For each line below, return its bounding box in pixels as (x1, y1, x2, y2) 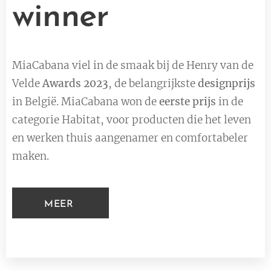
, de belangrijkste (108, 77, 198, 91)
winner (12, 1, 119, 35)
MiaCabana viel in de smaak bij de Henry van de (12, 59, 253, 73)
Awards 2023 (42, 77, 108, 91)
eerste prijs (159, 95, 216, 109)
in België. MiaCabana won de (12, 95, 159, 109)
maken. (12, 149, 51, 163)
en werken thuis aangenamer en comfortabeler (12, 131, 248, 145)
